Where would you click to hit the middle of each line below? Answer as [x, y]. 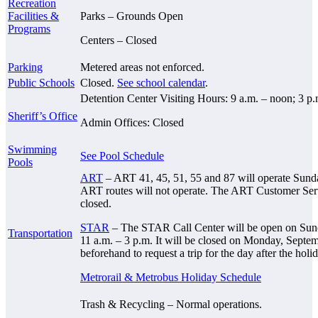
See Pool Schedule [122, 156]
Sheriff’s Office [43, 116]
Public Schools [41, 83]
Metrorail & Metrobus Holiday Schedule [171, 278]
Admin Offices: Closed [132, 123]
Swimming [32, 150]
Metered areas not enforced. [142, 67]
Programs [29, 29]
